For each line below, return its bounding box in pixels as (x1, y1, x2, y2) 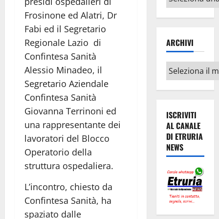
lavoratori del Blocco (24, 132, 109, 144)
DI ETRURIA (166, 131, 203, 143)
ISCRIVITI (166, 109, 197, 121)
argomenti (165, 1, 207, 13)
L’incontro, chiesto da (24, 180, 112, 193)
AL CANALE (166, 120, 200, 132)
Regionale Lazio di (24, 36, 101, 48)
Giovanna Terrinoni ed (24, 105, 116, 117)
